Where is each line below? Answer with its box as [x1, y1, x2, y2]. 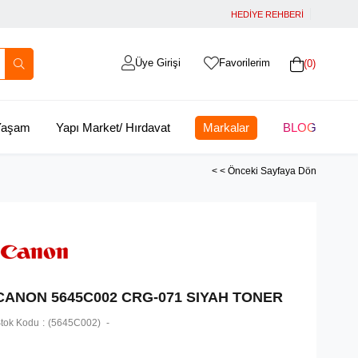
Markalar [203, 121, 250, 134]
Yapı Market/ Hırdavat [55, 121, 170, 134]
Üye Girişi [134, 57, 181, 69]
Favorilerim [218, 57, 270, 69]
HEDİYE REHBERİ [231, 10, 304, 19]
